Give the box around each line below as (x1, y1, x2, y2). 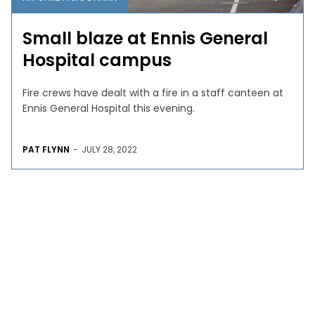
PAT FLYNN (22, 143, 70, 155)
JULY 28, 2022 (82, 143, 138, 155)
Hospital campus (22, 48, 172, 72)
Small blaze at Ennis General (22, 26, 269, 50)
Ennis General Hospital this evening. (22, 101, 195, 115)
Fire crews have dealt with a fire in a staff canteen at (22, 85, 284, 100)
